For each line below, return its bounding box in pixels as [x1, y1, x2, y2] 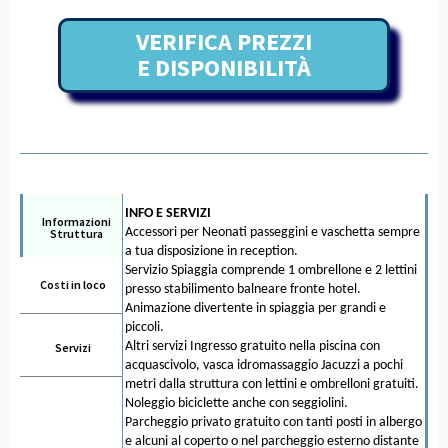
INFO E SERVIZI [125, 205, 211, 221]
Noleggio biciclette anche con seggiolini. [125, 395, 348, 411]
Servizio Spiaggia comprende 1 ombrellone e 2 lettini [125, 262, 417, 278]
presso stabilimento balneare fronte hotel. [125, 281, 361, 297]
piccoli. [125, 319, 164, 335]
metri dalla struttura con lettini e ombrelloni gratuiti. [125, 376, 419, 392]
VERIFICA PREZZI [136, 26, 312, 58]
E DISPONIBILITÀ [137, 52, 311, 84]
